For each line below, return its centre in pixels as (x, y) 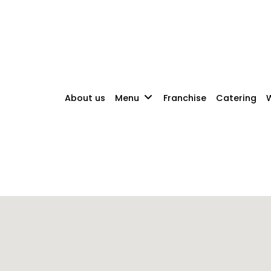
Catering (236, 98)
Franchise (185, 98)
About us (85, 98)
